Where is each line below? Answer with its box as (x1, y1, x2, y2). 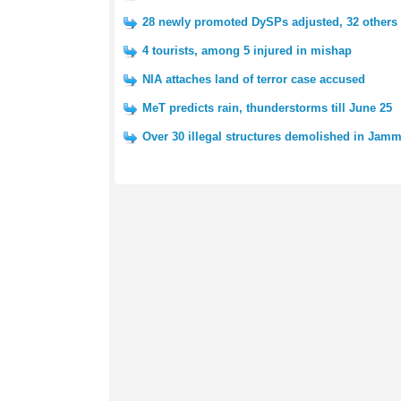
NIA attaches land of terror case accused (142, 73, 365, 86)
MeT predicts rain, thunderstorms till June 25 (142, 101, 392, 115)
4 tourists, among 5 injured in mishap (142, 44, 352, 57)
